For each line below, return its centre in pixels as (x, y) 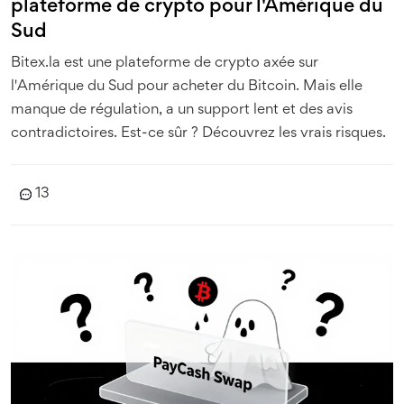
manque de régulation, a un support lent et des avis (182, 110)
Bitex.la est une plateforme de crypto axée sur (165, 64)
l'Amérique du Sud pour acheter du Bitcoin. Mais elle (187, 87)
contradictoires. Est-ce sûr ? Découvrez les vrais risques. (198, 134)
